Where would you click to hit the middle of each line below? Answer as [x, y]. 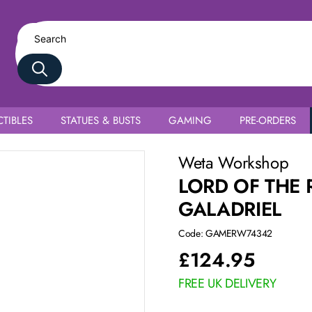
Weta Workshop [236, 163]
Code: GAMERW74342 [225, 233]
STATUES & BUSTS [100, 120]
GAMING [190, 120]
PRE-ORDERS [267, 120]
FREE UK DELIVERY [227, 283]
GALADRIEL [229, 209]
